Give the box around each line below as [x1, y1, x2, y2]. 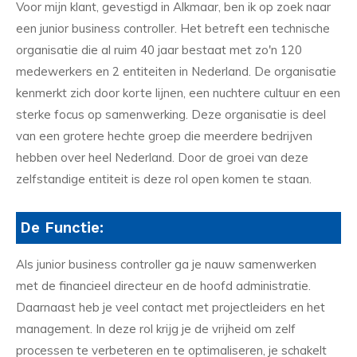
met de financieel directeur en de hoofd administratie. [16, 278, 311, 294]
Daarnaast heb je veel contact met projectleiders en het [16, 300, 325, 316]
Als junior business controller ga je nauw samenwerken [16, 257, 316, 273]
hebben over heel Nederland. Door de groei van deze [16, 149, 308, 165]
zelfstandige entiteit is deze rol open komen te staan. [16, 171, 312, 186]
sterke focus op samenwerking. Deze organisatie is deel [16, 106, 326, 122]
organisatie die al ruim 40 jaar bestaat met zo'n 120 [16, 41, 302, 57]
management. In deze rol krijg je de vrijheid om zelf [16, 321, 296, 337]
